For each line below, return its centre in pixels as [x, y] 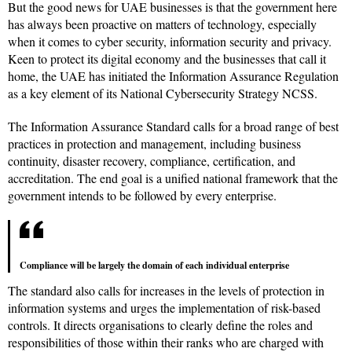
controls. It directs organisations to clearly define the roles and [160, 325]
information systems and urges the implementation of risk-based [164, 308]
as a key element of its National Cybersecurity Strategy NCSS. [163, 93]
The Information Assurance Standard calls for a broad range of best [173, 126]
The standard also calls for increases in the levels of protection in [166, 291]
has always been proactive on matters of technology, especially [162, 24]
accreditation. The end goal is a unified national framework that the [173, 178]
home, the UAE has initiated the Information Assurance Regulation [173, 76]
